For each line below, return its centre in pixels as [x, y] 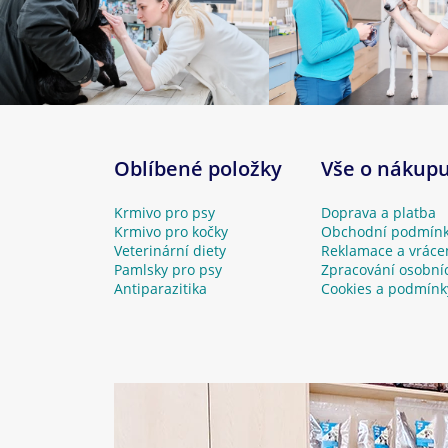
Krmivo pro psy [164, 213]
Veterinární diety [170, 251]
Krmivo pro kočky [171, 232]
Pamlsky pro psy [168, 270]
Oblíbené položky [198, 169]
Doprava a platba [379, 213]
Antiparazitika [160, 289]
